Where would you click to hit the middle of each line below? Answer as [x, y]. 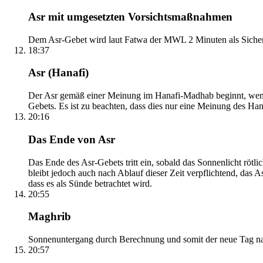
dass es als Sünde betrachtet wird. [90, 183]
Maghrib [50, 217]
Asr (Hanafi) [58, 73]
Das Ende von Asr [72, 139]
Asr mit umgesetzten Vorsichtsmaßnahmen [130, 17]
